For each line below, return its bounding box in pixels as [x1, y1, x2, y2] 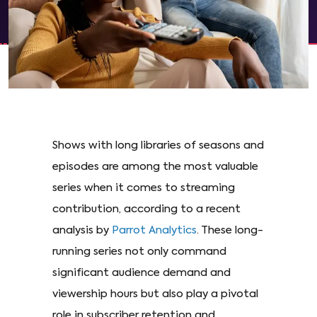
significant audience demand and [52, 267, 231, 279]
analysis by [52, 225, 112, 236]
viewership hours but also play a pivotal [52, 289, 258, 300]
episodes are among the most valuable [52, 161, 258, 173]
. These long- [197, 225, 263, 236]
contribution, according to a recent [52, 204, 241, 215]
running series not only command [52, 246, 226, 258]
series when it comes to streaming [52, 183, 235, 194]
